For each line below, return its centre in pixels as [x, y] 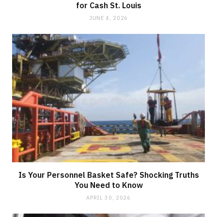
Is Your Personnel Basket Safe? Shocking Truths [108, 175]
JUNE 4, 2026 [108, 18]
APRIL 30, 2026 [108, 198]
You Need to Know [108, 185]
